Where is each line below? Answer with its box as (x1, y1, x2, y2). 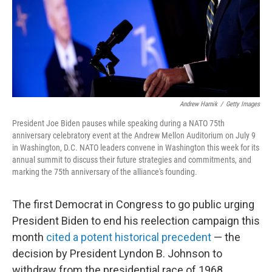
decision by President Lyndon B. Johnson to (12, 247, 222, 260)
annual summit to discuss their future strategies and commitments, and (12, 155, 251, 165)
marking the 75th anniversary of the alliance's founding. (12, 167, 197, 177)
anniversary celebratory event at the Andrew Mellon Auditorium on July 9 (12, 131, 256, 140)
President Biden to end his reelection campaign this (12, 214, 260, 227)
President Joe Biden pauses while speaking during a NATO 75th (12, 118, 225, 128)
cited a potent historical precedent (46, 231, 211, 243)
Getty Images (226, 100, 260, 108)
